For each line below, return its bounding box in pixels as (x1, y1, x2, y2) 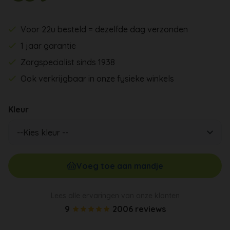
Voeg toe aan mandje (76, 160, 164, 171)
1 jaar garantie (21, 40, 76, 51)
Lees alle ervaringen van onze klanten (50, 190, 180, 200)
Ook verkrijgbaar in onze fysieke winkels (21, 73, 175, 84)
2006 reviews (112, 203, 166, 214)
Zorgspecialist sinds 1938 (21, 56, 116, 67)
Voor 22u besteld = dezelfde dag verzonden (21, 24, 188, 34)
